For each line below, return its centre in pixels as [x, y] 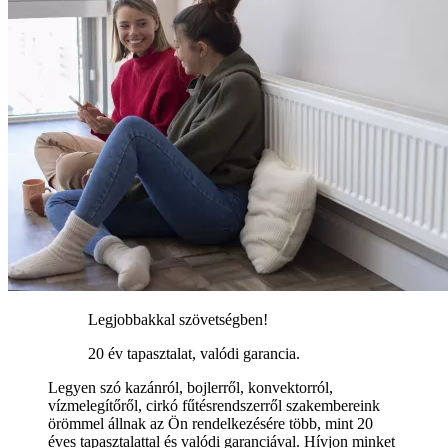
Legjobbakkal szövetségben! [178, 320]
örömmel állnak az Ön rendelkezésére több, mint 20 [210, 424]
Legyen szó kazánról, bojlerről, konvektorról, [190, 388]
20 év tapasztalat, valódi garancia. [194, 354]
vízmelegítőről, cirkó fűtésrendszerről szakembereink [214, 406]
